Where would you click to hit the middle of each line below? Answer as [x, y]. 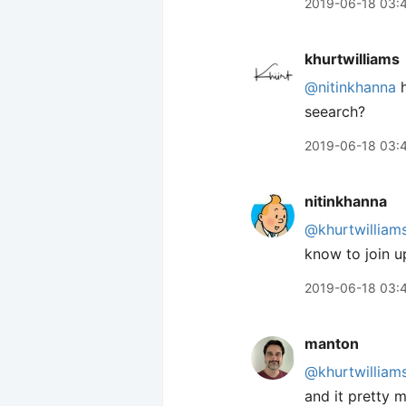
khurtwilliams [352, 59]
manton [332, 343]
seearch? [335, 111]
